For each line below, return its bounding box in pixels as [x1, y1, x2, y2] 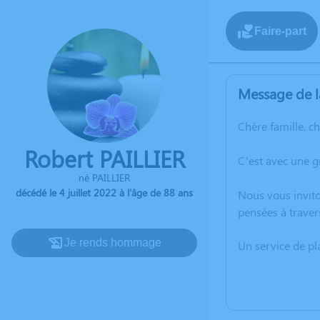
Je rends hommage [64, 236, 161, 249]
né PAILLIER [79, 171, 130, 184]
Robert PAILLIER [24, 143, 185, 174]
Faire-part [254, 24, 306, 37]
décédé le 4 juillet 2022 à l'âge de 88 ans [16, 186, 193, 199]
